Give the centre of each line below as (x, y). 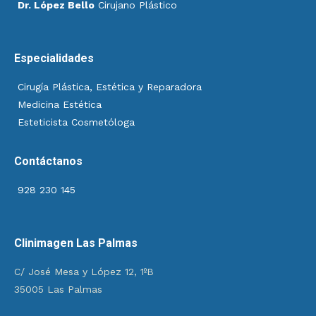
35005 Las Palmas (58, 289)
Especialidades (54, 58)
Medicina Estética (60, 104)
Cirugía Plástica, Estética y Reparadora (110, 87)
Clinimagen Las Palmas (76, 243)
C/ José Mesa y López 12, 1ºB (84, 272)
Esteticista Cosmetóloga (76, 122)
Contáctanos (48, 161)
